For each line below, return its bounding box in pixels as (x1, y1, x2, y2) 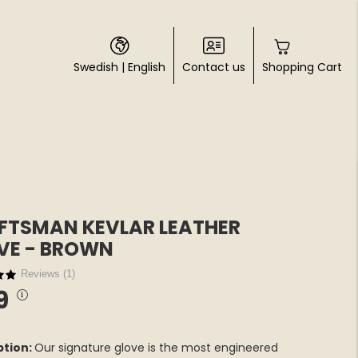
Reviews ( (20, 268, 66, 280)
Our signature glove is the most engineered (34, 340, 278, 356)
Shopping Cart (261, 59, 342, 76)
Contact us (181, 59, 245, 76)
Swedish (73, 59, 118, 76)
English (127, 59, 165, 76)
